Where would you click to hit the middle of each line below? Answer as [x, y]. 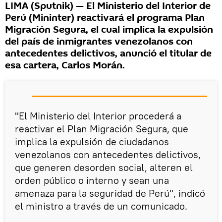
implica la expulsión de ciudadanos [92, 142]
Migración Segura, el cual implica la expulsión [109, 30]
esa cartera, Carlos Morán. [65, 66]
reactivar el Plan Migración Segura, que [102, 129]
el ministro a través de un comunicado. [101, 206]
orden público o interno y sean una [92, 180]
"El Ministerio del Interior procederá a [98, 116]
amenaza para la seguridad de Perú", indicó [110, 193]
